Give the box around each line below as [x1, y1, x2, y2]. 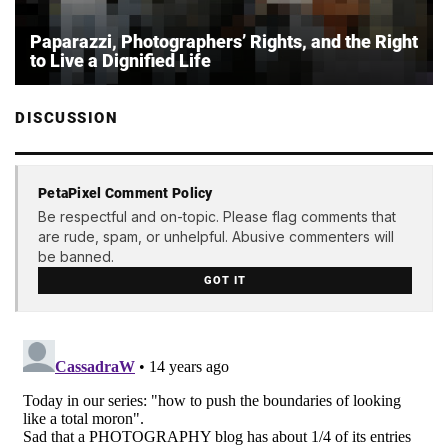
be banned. [38, 247, 114, 265]
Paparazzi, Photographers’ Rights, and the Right [30, 31, 418, 53]
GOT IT [204, 273, 246, 287]
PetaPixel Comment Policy [38, 184, 213, 201]
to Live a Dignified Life [30, 50, 211, 72]
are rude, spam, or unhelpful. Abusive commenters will [38, 227, 394, 245]
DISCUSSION [15, 109, 118, 128]
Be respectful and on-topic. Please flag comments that [38, 207, 396, 225]
